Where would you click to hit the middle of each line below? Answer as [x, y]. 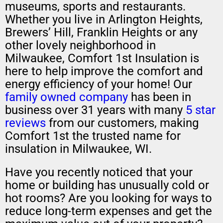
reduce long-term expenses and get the [109, 211]
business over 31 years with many [95, 110]
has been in [160, 97]
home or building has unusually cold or [107, 185]
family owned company [66, 97]
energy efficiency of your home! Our [99, 84]
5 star [201, 110]
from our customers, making [122, 123]
